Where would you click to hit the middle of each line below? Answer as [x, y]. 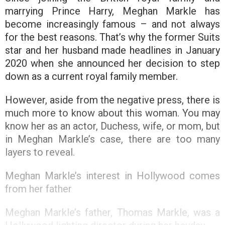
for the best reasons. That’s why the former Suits [113, 37]
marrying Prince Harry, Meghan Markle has [113, 11]
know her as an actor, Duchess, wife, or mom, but [113, 126]
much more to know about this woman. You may [113, 113]
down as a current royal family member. [93, 77]
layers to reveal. [40, 152]
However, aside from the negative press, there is [113, 100]
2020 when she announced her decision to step [113, 64]
